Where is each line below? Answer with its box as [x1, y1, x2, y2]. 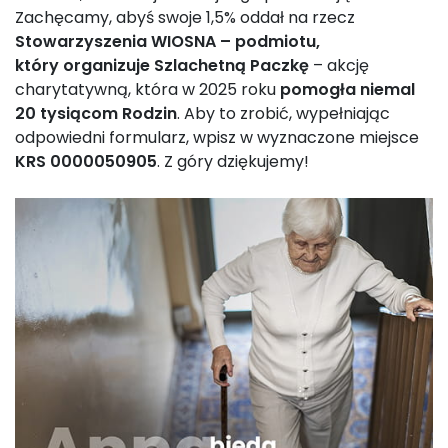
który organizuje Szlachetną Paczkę [15, 54, 309, 77]
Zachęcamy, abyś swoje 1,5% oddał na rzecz [15, 6, 355, 29]
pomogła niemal [280, 78, 415, 101]
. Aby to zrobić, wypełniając [177, 102, 390, 125]
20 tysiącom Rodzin [15, 102, 177, 125]
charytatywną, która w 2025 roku [15, 78, 280, 101]
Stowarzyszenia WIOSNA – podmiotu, [15, 30, 320, 53]
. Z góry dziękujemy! [157, 150, 313, 173]
